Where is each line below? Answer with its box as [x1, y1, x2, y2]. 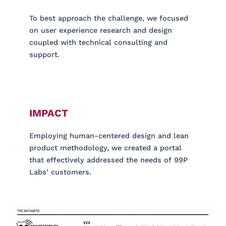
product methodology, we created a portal [29, 143, 182, 152]
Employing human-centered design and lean [29, 131, 189, 140]
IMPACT [29, 106, 69, 119]
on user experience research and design [29, 25, 173, 35]
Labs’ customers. [29, 167, 92, 177]
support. [29, 49, 60, 59]
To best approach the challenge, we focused [29, 13, 189, 23]
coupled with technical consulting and [29, 37, 168, 47]
